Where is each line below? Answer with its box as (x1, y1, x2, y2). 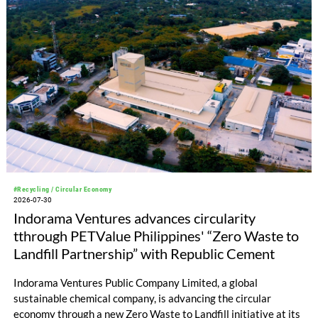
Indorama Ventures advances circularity (13, 209, 256, 227)
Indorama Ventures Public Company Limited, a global (13, 275, 258, 289)
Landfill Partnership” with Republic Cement (13, 245, 275, 263)
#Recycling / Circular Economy (13, 185, 112, 194)
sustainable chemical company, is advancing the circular (13, 291, 271, 305)
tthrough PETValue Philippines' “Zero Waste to (13, 227, 299, 245)
